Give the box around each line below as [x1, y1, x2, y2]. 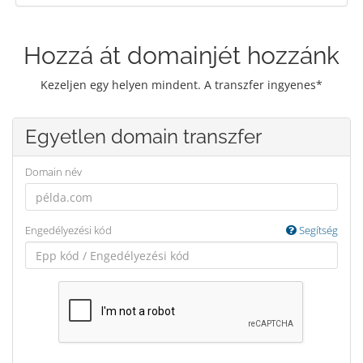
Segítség [297, 223, 338, 237]
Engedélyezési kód [25, 223, 112, 237]
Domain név [25, 164, 82, 179]
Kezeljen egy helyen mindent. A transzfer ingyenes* [41, 77, 322, 92]
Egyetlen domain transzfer [25, 125, 262, 148]
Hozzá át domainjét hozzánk [23, 41, 340, 70]
